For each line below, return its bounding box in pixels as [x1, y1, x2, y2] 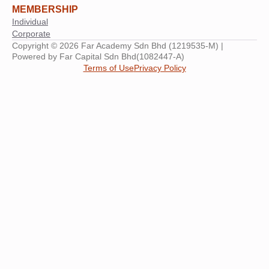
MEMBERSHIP [12, 4, 78, 15]
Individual [12, 17, 48, 27]
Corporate [12, 29, 50, 39]
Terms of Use [83, 63, 134, 73]
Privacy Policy [133, 63, 186, 73]
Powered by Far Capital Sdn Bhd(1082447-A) [12, 52, 184, 62]
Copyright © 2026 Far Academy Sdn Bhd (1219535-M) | [12, 41, 223, 51]
